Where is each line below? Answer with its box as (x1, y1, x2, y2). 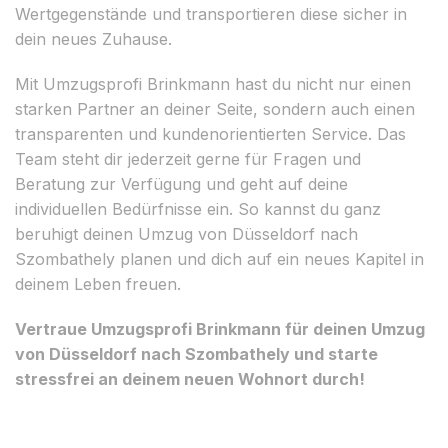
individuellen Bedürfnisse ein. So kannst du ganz (15, 198, 381, 219)
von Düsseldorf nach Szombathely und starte (15, 343, 378, 364)
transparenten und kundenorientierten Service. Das (15, 123, 406, 144)
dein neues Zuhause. (15, 28, 172, 49)
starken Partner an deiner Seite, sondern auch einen (15, 98, 415, 119)
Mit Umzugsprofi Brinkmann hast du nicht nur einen (15, 73, 411, 94)
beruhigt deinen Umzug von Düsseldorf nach (15, 223, 358, 244)
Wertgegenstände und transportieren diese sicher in (15, 3, 407, 24)
